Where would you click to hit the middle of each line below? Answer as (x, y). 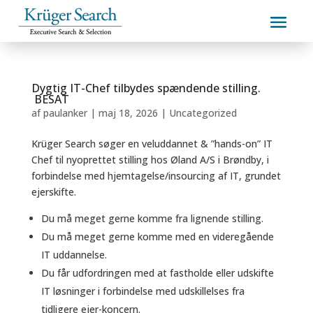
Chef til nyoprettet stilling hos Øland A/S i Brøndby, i (150, 160)
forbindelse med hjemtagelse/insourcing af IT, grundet (156, 176)
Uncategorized (203, 113)
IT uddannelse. (74, 255)
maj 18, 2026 (128, 113)
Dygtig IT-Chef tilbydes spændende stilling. (146, 88)
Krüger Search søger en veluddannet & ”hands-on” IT (152, 144)
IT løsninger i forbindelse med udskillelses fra (143, 291)
